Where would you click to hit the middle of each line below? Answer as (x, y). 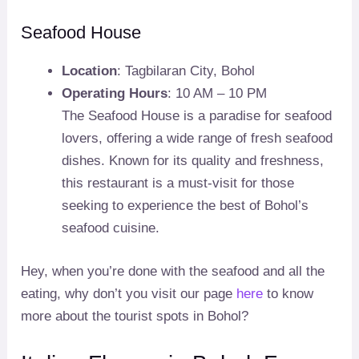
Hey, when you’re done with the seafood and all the (173, 271)
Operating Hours (115, 94)
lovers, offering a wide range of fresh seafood (198, 139)
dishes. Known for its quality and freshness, (193, 161)
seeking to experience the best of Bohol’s (186, 206)
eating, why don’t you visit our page (129, 293)
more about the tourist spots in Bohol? (135, 316)
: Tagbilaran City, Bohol (186, 71)
